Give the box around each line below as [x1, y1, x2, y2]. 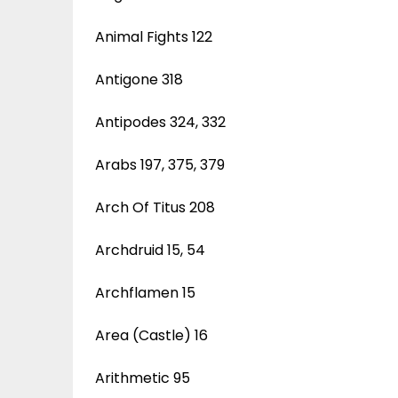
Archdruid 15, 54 [95, 239, 205, 260]
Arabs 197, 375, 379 [95, 154, 225, 175]
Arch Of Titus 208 [95, 196, 215, 218]
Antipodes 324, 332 [95, 111, 226, 132]
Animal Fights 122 [95, 26, 212, 47]
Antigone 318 [95, 68, 183, 90]
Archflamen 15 [95, 282, 195, 303]
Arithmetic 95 [95, 367, 190, 388]
